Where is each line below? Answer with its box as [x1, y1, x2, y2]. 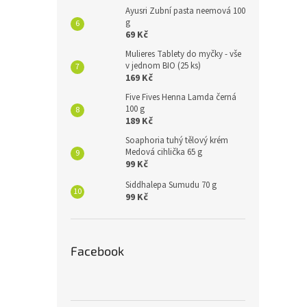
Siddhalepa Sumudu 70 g [125, 179, 217, 192]
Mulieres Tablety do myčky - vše [125, 48, 241, 61]
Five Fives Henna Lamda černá [125, 91, 236, 104]
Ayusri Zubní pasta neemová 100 [125, 5, 245, 18]
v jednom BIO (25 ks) [125, 60, 201, 73]
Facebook [71, 243, 124, 259]
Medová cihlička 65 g [125, 146, 202, 159]
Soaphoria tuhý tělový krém [125, 134, 228, 147]
